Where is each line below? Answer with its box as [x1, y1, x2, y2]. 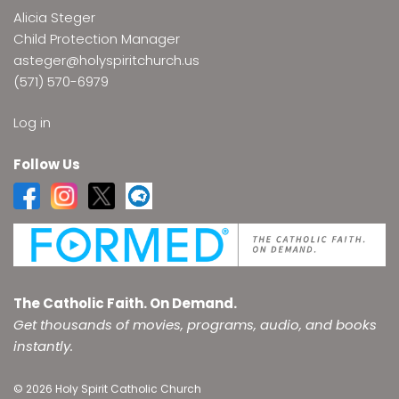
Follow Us [13, 154, 80, 174]
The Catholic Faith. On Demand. [13, 294, 237, 313]
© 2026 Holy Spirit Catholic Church [13, 380, 201, 396]
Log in [13, 113, 51, 133]
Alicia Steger [13, 7, 95, 27]
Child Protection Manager [13, 28, 180, 48]
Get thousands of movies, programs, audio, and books [13, 315, 377, 335]
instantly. [13, 337, 73, 356]
